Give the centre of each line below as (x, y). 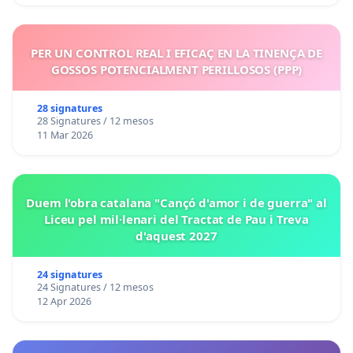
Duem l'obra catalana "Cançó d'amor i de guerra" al (176, 202)
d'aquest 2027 (176, 235)
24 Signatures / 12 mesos (95, 287)
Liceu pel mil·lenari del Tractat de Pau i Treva (176, 219)
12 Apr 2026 (64, 301)
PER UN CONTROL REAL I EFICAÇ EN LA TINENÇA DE (176, 52)
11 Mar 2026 (65, 135)
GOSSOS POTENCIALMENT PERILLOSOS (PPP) (176, 69)
